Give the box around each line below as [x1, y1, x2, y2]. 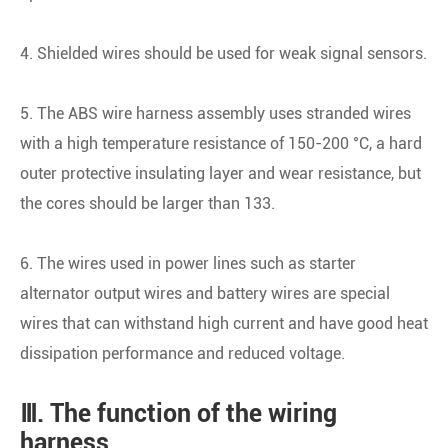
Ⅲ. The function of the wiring [20, 398, 337, 428]
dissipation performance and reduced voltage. [20, 343, 345, 363]
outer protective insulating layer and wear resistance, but [20, 163, 421, 183]
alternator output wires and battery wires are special [20, 283, 390, 303]
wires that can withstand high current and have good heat [20, 313, 428, 333]
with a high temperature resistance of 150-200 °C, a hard [20, 133, 422, 153]
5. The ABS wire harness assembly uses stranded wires [20, 103, 411, 123]
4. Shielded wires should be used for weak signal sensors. [20, 43, 427, 63]
